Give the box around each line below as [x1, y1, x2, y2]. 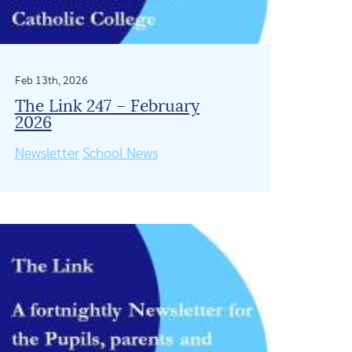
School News [82, 146, 158, 161]
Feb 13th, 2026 [14, 75, 88, 86]
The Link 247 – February [14, 97, 200, 115]
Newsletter [14, 146, 79, 161]
